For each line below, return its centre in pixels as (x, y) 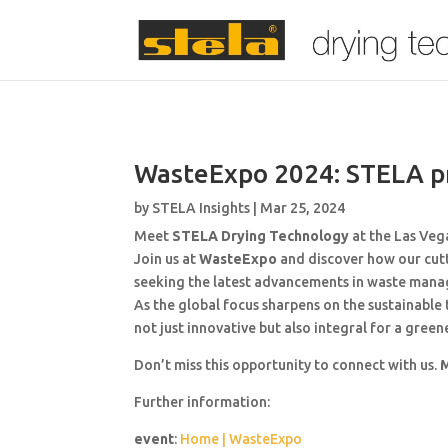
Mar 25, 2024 (303, 207)
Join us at (167, 259)
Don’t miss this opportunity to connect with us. (287, 365)
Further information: (202, 402)
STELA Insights (201, 207)
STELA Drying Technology (261, 236)
